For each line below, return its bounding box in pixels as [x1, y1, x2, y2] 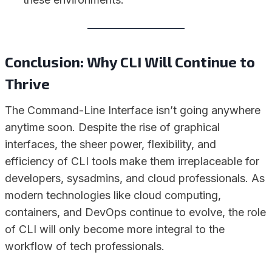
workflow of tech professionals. [5, 240, 165, 253]
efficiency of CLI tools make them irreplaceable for [5, 155, 259, 168]
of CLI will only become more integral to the [5, 223, 225, 236]
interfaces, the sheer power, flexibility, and [5, 138, 216, 151]
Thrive [5, 75, 50, 93]
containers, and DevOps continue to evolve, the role [5, 206, 266, 219]
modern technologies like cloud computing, [5, 189, 221, 202]
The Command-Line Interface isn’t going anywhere [5, 104, 260, 117]
